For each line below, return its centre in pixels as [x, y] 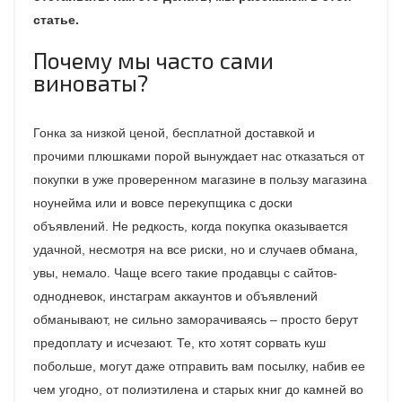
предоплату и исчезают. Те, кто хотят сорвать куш [179, 343]
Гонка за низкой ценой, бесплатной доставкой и [174, 133]
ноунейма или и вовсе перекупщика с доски [163, 203]
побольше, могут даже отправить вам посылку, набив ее [199, 366]
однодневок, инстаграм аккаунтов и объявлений [175, 296]
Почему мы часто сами [153, 60]
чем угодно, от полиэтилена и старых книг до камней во [198, 389]
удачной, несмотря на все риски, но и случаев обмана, [196, 249]
